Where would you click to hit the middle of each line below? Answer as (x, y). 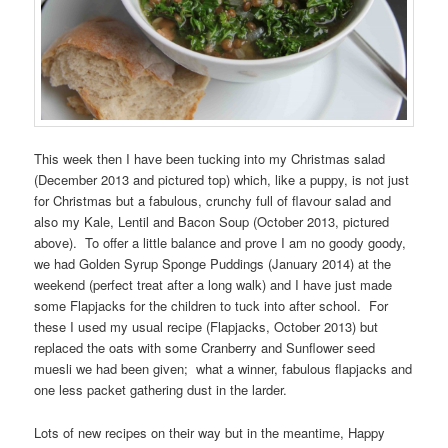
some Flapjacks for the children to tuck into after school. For (211, 306)
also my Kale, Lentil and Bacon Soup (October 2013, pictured (212, 222)
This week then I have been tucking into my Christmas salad (210, 159)
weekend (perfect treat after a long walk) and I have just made (213, 285)
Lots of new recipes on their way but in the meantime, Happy (210, 432)
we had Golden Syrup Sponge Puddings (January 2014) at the (213, 264)
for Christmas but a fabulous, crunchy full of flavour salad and (213, 201)
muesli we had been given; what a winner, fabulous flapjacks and (223, 369)
